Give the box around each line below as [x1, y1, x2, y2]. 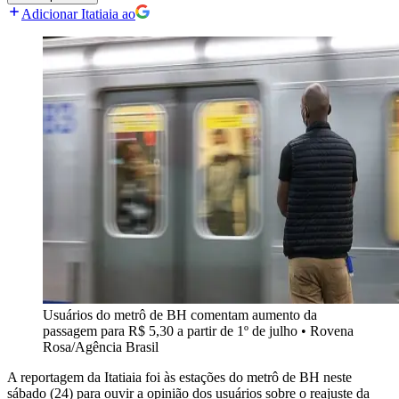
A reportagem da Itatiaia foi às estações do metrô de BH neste [7, 370, 352, 386]
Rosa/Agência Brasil [43, 339, 159, 355]
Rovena [310, 323, 354, 339]
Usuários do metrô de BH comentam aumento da [43, 307, 317, 323]
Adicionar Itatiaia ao [21, 6, 135, 22]
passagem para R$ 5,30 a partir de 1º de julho [43, 323, 297, 339]
